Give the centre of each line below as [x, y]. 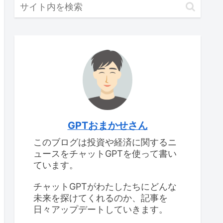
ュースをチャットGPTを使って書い [105, 154]
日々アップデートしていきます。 [101, 209]
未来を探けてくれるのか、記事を [101, 198]
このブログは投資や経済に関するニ [105, 142]
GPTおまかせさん [108, 126]
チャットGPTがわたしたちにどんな [105, 186]
